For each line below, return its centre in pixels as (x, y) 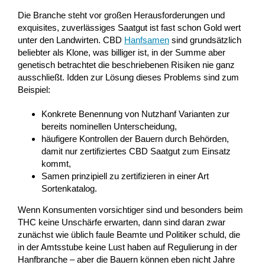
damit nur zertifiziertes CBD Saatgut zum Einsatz (136, 151)
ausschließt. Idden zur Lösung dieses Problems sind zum (128, 77)
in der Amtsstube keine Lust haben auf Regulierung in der (127, 247)
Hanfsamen (147, 40)
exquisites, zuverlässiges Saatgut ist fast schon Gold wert (129, 27)
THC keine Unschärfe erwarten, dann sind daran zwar (122, 222)
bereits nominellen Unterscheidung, (109, 126)
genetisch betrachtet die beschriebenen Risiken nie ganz (126, 64)
